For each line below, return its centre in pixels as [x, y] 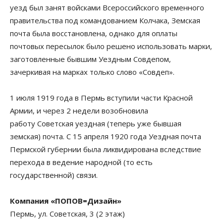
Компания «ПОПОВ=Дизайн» [67, 201]
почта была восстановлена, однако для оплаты [94, 33]
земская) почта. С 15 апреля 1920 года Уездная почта [106, 137]
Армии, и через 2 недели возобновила [79, 111]
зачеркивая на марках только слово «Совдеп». [92, 72]
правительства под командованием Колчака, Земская [105, 21]
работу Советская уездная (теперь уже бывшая [96, 124]
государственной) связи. [54, 175]
